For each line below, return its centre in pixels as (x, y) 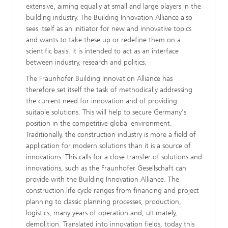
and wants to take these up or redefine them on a (103, 40)
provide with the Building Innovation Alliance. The (103, 179)
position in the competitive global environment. (99, 123)
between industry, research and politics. (86, 62)
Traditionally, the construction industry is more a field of (111, 135)
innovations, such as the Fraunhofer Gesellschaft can (106, 168)
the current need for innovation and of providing (102, 101)
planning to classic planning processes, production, (104, 202)
